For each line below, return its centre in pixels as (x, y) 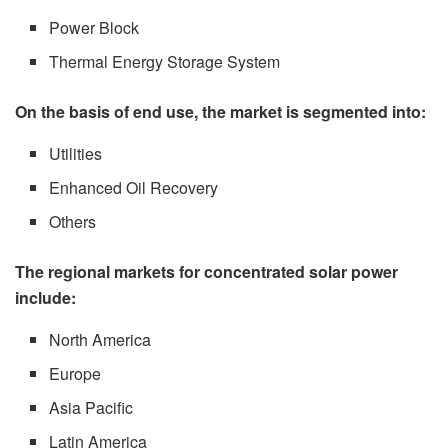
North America (100, 339)
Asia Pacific (91, 407)
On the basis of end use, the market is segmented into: (220, 111)
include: (45, 297)
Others (73, 221)
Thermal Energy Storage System (165, 61)
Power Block (94, 27)
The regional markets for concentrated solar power (206, 271)
